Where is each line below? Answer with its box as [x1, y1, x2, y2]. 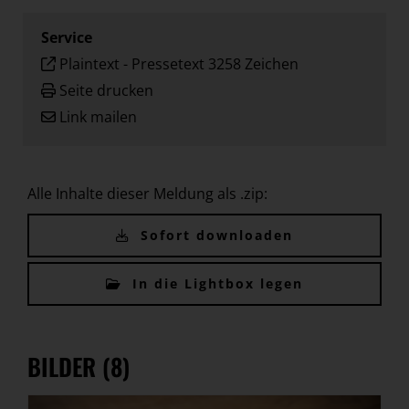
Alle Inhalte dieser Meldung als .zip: [27, 183, 267, 204]
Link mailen [59, 106, 137, 127]
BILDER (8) [27, 348, 130, 384]
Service [41, 26, 92, 47]
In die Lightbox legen [127, 274, 303, 292]
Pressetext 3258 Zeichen [131, 53, 299, 74]
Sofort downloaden [135, 225, 293, 244]
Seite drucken [59, 79, 153, 100]
